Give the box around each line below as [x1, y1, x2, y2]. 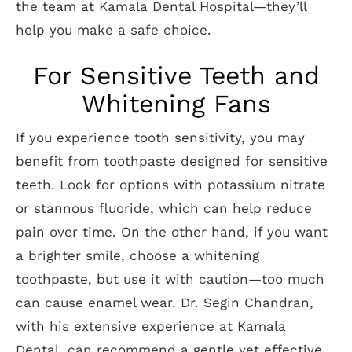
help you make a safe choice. [16, 22, 211, 38]
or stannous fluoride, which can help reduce [16, 200, 312, 216]
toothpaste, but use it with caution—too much [16, 271, 324, 287]
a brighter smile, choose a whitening [16, 247, 259, 263]
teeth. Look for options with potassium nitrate [16, 177, 325, 192]
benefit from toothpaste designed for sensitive [16, 153, 328, 169]
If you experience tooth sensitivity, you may [16, 130, 305, 145]
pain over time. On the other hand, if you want [16, 224, 328, 240]
